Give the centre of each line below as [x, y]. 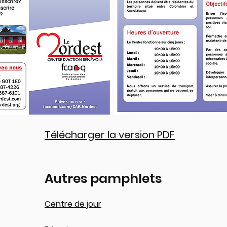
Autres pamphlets [103, 179]
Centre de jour [73, 204]
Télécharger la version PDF [110, 135]
